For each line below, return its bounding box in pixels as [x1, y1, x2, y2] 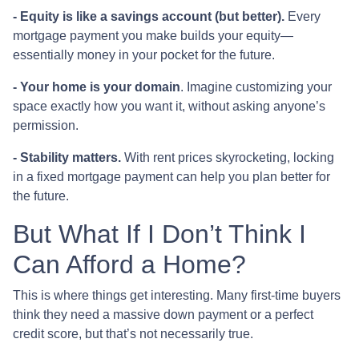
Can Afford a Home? [13, 249, 246, 279]
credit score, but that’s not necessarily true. [13, 326, 253, 341]
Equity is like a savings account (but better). [20, 9, 284, 23]
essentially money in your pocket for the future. [13, 47, 275, 62]
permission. [13, 118, 79, 132]
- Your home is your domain [13, 79, 180, 94]
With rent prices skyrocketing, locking [121, 150, 334, 164]
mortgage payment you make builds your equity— [13, 28, 293, 42]
